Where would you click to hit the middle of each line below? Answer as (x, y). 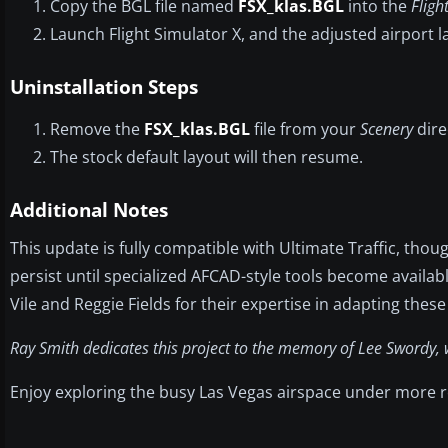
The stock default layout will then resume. (206, 156)
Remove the (97, 128)
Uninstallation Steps (104, 86)
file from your (305, 128)
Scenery (386, 128)
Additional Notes (89, 209)
